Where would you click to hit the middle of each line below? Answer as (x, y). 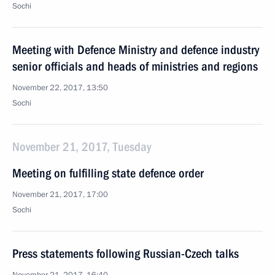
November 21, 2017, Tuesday (82, 147)
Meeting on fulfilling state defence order (108, 173)
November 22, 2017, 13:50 (60, 88)
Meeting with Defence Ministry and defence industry (136, 50)
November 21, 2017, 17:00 (60, 195)
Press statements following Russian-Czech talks (126, 254)
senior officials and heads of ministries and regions (135, 66)
